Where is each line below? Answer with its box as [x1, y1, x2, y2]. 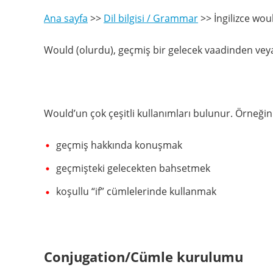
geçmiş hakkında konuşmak [56, 138, 182, 152]
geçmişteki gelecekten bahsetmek [56, 161, 210, 175]
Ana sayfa [44, 12, 88, 25]
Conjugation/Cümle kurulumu [44, 247, 243, 266]
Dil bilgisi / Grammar [104, 12, 198, 25]
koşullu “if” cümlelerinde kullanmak [56, 185, 216, 199]
